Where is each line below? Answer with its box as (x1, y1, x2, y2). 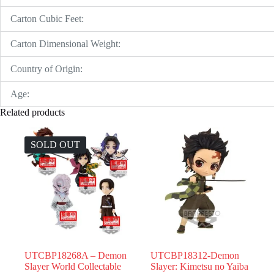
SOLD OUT (31, 139, 80, 150)
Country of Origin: (10, 64, 83, 75)
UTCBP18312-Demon (150, 250, 240, 261)
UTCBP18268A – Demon (24, 250, 127, 261)
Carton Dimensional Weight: (10, 39, 120, 50)
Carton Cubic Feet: (10, 13, 84, 24)
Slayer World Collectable (24, 261, 121, 272)
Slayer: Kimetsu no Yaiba (150, 261, 249, 272)
